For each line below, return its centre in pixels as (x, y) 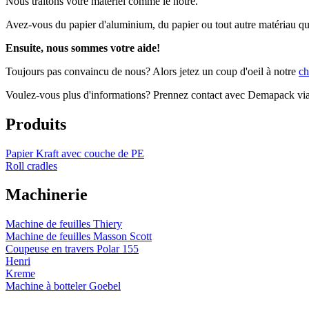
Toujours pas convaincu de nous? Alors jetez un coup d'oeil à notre (152, 71)
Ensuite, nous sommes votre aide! (83, 48)
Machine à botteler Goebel (63, 286)
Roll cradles (31, 166)
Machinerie (47, 195)
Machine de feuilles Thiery (64, 224)
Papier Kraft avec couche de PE (75, 153)
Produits (36, 124)
